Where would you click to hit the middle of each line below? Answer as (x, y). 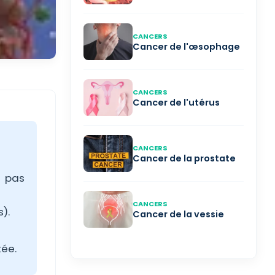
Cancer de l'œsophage (186, 47)
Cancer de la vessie (178, 214)
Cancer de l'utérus (176, 103)
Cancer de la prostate (184, 158)
